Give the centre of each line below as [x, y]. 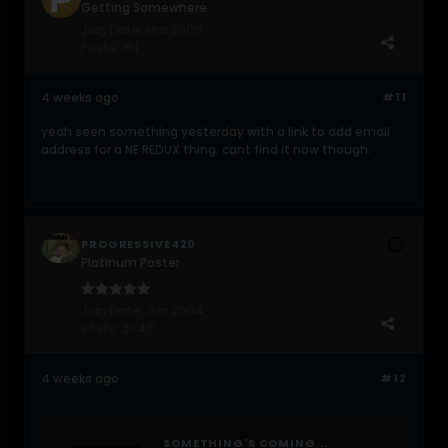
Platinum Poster [130, 262]
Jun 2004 [174, 310]
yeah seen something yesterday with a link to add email [215, 131]
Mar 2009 [174, 29]
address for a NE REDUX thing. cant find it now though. [206, 149]
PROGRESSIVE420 [139, 243]
